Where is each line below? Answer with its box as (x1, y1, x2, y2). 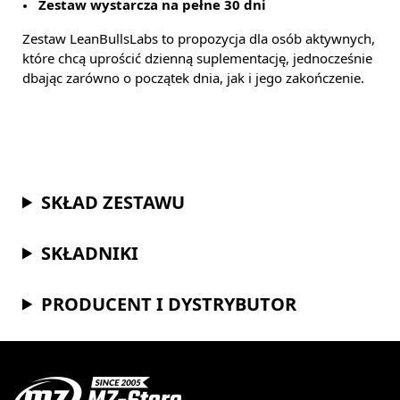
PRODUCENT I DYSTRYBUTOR (41, 294, 297, 313)
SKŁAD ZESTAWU (41, 192, 186, 212)
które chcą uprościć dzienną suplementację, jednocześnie (22, 51, 372, 65)
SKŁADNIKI (41, 243, 139, 262)
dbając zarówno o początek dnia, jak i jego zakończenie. (22, 71, 364, 85)
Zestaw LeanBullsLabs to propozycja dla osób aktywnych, (22, 31, 375, 46)
